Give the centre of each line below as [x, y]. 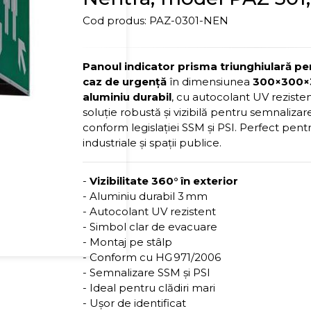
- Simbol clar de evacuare [150, 227]
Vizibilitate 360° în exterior [163, 181]
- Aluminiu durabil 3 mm [145, 196]
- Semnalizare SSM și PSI [147, 272]
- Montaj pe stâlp [128, 242]
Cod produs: [115, 20]
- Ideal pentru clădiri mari [149, 288]
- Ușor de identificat [135, 303]
